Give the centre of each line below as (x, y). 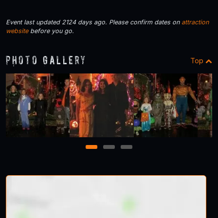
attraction (195, 22)
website (17, 31)
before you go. (51, 31)
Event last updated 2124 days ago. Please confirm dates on (94, 22)
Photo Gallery (46, 60)
